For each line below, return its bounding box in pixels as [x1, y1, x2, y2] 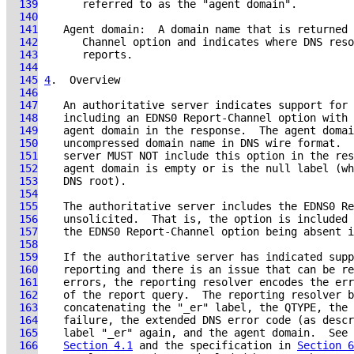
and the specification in [133, 339, 297, 352]
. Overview [51, 73, 120, 86]
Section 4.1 [63, 339, 133, 352]
